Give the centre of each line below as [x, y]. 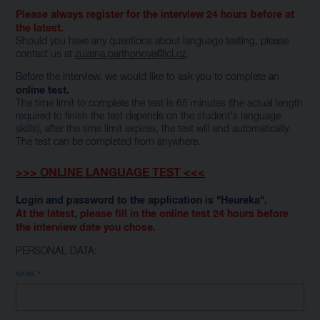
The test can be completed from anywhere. [108, 143]
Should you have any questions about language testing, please [152, 41]
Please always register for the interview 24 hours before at [155, 15]
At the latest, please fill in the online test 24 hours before [152, 215]
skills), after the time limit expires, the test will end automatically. [154, 130]
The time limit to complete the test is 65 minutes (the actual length [159, 104]
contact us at [45, 54]
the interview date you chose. [86, 228]
